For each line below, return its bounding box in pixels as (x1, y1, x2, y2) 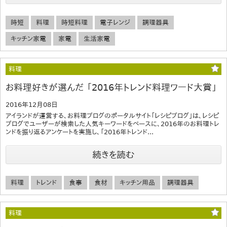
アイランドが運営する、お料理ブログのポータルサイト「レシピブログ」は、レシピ (6, 111, 219, 120)
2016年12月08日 (6, 100, 58, 108)
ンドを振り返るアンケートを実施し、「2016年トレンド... (6, 128, 154, 136)
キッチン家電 (11, 34, 46, 43)
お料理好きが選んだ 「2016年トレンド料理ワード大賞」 (6, 82, 217, 93)
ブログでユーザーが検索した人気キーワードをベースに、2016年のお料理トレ (6, 120, 219, 128)
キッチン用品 (120, 178, 155, 186)
